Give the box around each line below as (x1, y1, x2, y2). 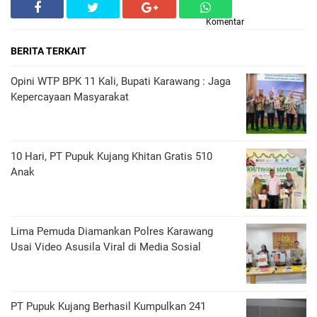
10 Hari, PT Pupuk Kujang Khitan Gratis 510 (11, 150, 212, 163)
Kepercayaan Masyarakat (11, 91, 129, 103)
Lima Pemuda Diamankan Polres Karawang (11, 225, 213, 238)
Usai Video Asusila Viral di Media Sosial (11, 241, 201, 253)
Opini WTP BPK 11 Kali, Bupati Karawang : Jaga (11, 75, 231, 88)
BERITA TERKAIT (11, 45, 86, 57)
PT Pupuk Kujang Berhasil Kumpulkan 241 (11, 300, 206, 313)
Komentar (206, 17, 244, 27)
